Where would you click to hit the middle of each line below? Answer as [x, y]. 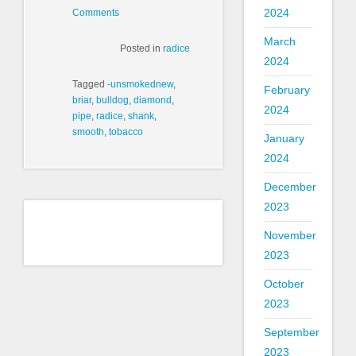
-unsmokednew [140, 84]
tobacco [126, 132]
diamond [153, 100]
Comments [96, 12]
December [290, 187]
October [284, 284]
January [284, 138]
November [290, 235]
